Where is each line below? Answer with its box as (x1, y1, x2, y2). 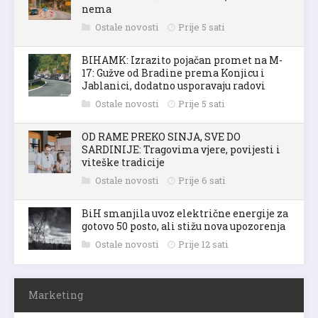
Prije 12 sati (178, 237, 228, 251)
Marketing (28, 287, 83, 302)
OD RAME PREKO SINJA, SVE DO (82, 129, 241, 143)
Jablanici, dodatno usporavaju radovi (82, 78, 265, 92)
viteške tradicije (82, 155, 165, 169)
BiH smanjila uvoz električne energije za (82, 206, 288, 220)
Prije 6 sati (178, 173, 225, 187)
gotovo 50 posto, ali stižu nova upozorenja (82, 219, 285, 233)
